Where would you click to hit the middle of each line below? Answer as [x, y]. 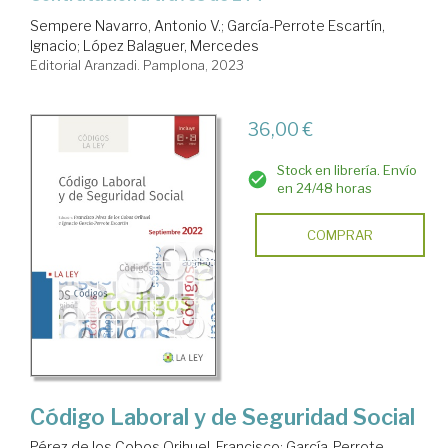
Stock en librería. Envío [346, 170]
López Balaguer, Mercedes [171, 46]
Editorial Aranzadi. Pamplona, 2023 [137, 65]
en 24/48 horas [324, 188]
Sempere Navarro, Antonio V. [125, 26]
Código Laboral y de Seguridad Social [222, 416]
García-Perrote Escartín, [306, 26]
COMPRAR [339, 235]
